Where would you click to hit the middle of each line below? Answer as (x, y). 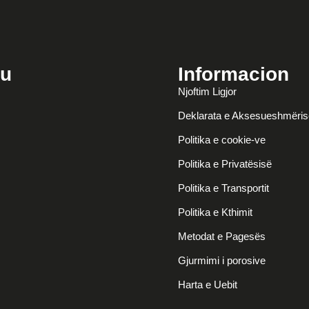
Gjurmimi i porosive (222, 260)
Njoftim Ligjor (208, 91)
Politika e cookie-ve (222, 140)
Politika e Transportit (224, 188)
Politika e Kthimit (216, 212)
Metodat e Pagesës (222, 236)
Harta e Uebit (208, 285)
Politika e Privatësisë (225, 164)
